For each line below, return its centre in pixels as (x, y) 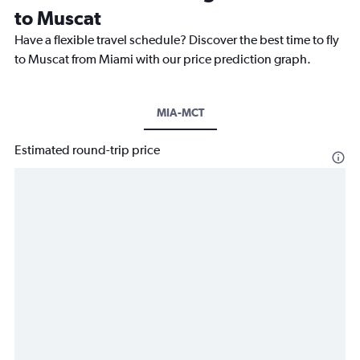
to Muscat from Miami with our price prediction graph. (163, 59)
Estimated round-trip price (87, 149)
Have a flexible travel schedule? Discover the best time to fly (177, 39)
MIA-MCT (180, 112)
